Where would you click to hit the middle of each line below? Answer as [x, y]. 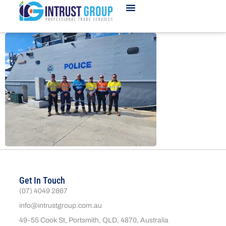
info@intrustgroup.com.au [61, 206]
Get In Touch [42, 180]
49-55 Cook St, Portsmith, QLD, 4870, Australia [94, 220]
